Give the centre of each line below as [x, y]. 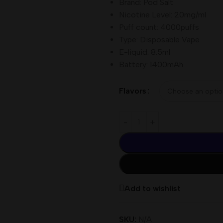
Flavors [133, 91]
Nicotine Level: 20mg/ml [163, 15]
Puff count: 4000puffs [159, 27]
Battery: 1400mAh [151, 64]
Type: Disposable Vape [159, 40]
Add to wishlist [153, 188]
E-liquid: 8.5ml [145, 52]
